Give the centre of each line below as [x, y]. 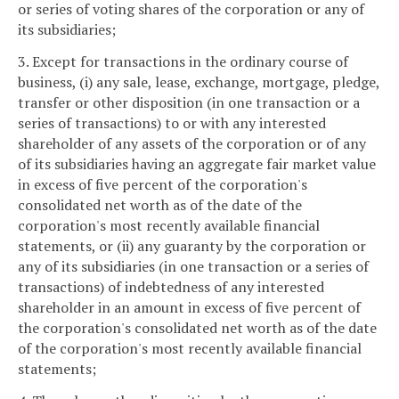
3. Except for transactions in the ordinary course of [183, 62]
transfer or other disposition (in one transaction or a [189, 103]
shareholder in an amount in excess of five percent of [189, 308]
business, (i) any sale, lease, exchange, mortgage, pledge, [199, 82]
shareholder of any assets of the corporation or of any [192, 144]
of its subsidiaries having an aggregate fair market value [197, 164]
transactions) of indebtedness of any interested [171, 287]
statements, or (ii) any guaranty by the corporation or [192, 246]
